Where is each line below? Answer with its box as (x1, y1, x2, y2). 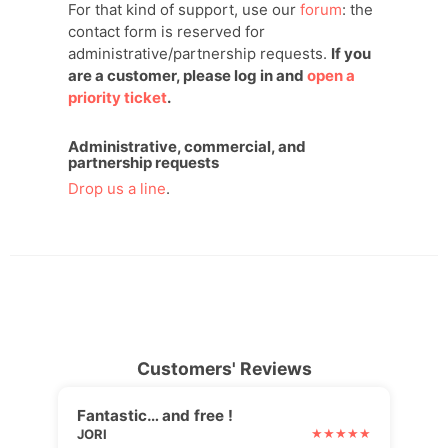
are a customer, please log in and (67, 65, 307, 85)
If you (330, 43, 371, 63)
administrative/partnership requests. (67, 43, 331, 63)
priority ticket (67, 87, 167, 107)
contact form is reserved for (67, 21, 265, 41)
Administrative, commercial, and (67, 136, 306, 156)
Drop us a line (67, 179, 166, 199)
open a (306, 65, 355, 85)
